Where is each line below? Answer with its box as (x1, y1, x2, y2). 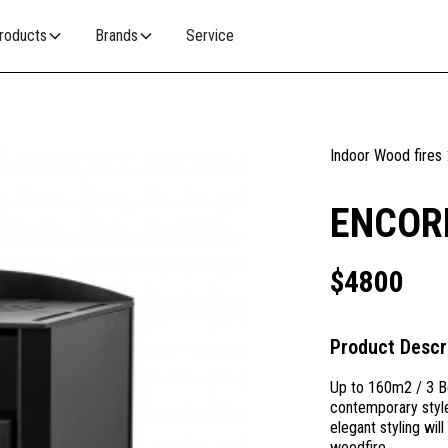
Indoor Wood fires (329, 146, 442, 165)
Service (186, 26, 234, 45)
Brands (95, 26, 138, 45)
